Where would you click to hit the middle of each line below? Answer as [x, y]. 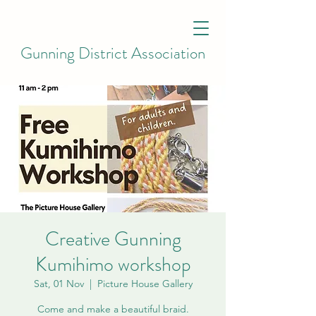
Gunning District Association [113, 53]
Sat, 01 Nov [59, 284]
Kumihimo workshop [113, 265]
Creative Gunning [113, 239]
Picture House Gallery [145, 284]
